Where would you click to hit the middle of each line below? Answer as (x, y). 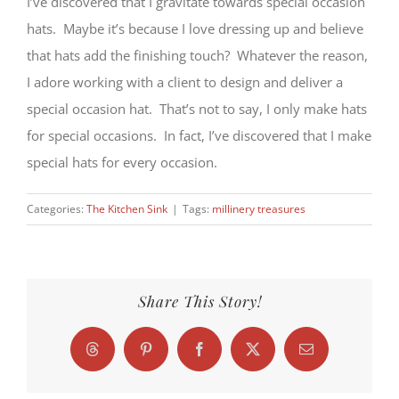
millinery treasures (259, 208)
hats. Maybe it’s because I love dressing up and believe (195, 28)
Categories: (57, 208)
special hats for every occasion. (122, 162)
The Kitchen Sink (127, 208)
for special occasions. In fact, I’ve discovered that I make (199, 135)
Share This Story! (199, 301)
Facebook (226, 355)
